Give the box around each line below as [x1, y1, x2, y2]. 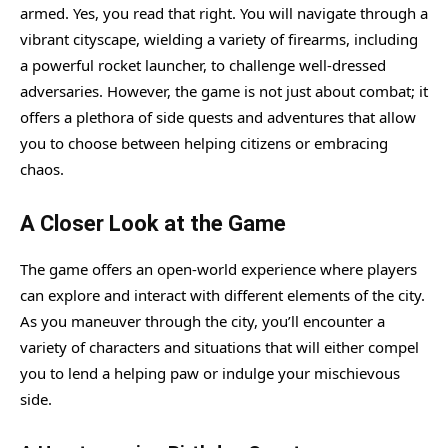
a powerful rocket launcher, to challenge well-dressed [20, 54, 386, 75]
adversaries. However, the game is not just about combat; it [20, 80, 428, 101]
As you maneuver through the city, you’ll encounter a [20, 310, 385, 331]
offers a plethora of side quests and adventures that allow [20, 106, 416, 127]
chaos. [20, 158, 64, 179]
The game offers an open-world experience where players [20, 258, 417, 279]
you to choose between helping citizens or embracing [20, 132, 388, 153]
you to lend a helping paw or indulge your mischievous [20, 362, 400, 383]
